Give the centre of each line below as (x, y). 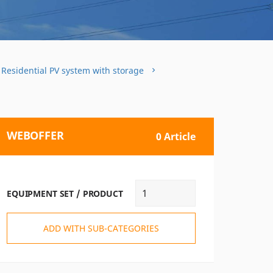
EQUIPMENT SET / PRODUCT (65, 193)
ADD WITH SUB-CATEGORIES (101, 228)
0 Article (175, 136)
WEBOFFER (35, 135)
